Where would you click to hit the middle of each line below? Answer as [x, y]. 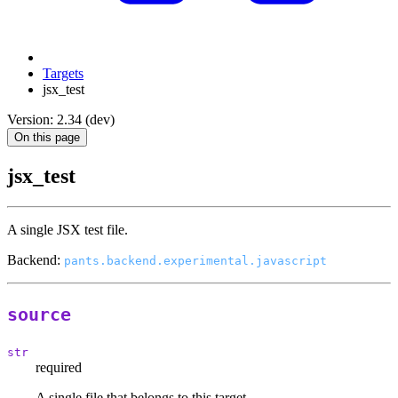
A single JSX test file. [68, 230]
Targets [63, 74]
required [59, 367]
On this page [47, 138]
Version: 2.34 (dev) [61, 120]
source [39, 315]
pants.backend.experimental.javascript [195, 261]
